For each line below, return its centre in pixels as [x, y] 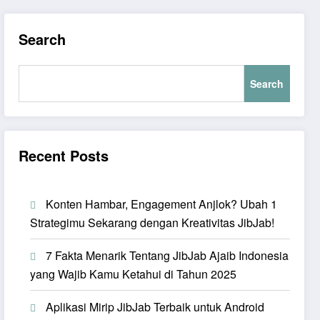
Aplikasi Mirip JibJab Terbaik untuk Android [155, 306]
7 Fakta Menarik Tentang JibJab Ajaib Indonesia [167, 255]
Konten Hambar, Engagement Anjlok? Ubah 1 [162, 204]
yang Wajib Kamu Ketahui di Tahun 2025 [134, 274]
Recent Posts [64, 155]
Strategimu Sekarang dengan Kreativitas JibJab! [152, 222]
